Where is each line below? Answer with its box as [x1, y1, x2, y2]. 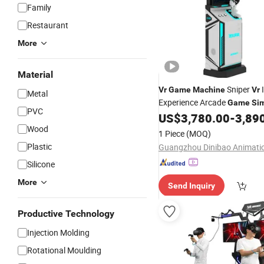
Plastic [27, 141, 52, 152]
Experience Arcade [159, 97, 227, 108]
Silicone [27, 159, 55, 170]
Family [27, 2, 51, 13]
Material [18, 69, 53, 80]
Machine [193, 85, 225, 94]
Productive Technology [18, 208, 114, 219]
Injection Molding [27, 227, 90, 238]
